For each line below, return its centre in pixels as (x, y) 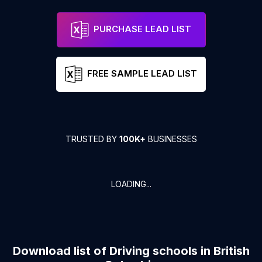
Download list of (61, 251)
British (231, 251)
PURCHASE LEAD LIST (142, 29)
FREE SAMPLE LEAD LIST (142, 74)
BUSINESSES (171, 139)
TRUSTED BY (92, 139)
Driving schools (153, 251)
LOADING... (131, 184)
